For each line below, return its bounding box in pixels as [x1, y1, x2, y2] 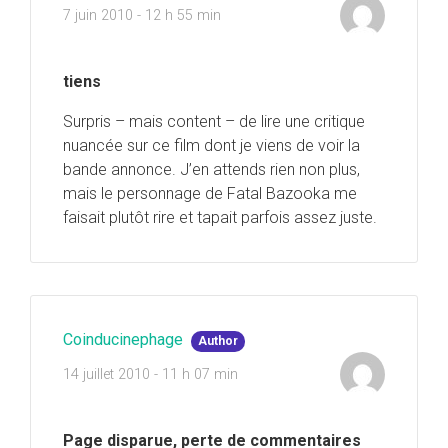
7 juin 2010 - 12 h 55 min [63, 6, 221, 24]
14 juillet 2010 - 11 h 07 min [63, 365, 238, 383]
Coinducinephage [63, 330, 183, 350]
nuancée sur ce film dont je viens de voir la [63, 136, 360, 156]
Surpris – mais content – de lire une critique [63, 112, 365, 132]
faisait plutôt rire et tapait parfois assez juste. [63, 208, 377, 228]
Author [198, 334, 239, 349]
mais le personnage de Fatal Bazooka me [63, 184, 357, 204]
